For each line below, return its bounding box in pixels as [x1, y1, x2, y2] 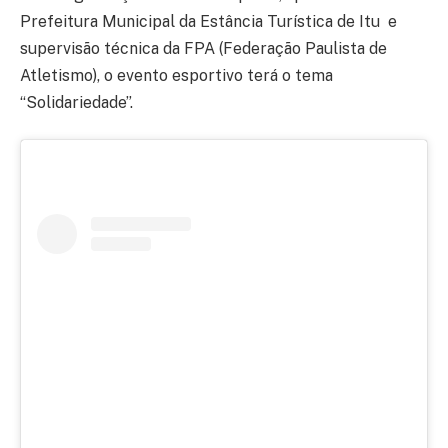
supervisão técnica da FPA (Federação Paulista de [20, 38, 387, 58]
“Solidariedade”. [20, 92, 133, 112]
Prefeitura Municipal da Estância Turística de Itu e [20, 11, 397, 31]
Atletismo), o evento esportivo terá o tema [20, 65, 333, 85]
